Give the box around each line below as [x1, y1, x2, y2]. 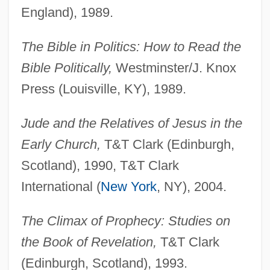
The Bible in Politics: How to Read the [20, 39, 241, 55]
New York [100, 179, 157, 195]
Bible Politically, [20, 60, 112, 76]
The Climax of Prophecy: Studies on [20, 213, 230, 229]
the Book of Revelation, [20, 234, 157, 250]
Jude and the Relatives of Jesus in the [20, 116, 242, 131]
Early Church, [20, 137, 101, 152]
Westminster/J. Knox [111, 60, 236, 76]
